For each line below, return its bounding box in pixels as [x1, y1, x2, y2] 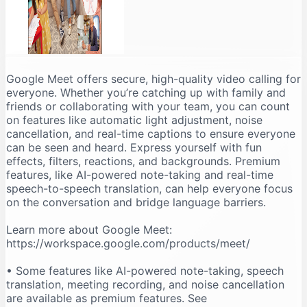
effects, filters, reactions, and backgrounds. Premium [6, 153, 280, 168]
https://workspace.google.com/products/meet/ [6, 236, 250, 250]
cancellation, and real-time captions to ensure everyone [6, 126, 295, 140]
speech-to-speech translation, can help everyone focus [6, 181, 293, 195]
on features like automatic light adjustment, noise [6, 112, 262, 127]
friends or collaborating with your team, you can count [6, 99, 290, 113]
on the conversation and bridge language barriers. [6, 195, 266, 209]
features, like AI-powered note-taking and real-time [6, 167, 273, 182]
